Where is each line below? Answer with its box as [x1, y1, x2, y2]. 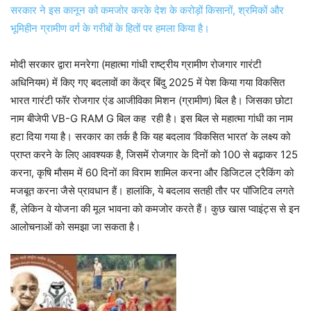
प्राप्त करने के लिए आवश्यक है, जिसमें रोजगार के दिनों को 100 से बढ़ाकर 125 [10, 148, 298, 162]
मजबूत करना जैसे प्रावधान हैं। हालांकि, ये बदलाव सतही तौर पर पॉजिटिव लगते [10, 184, 294, 198]
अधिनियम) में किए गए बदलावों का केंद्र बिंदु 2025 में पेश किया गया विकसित [10, 76, 285, 90]
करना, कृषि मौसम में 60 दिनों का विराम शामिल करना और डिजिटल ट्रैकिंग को [10, 166, 294, 180]
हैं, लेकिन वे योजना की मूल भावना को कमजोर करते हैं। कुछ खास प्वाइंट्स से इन [10, 202, 300, 216]
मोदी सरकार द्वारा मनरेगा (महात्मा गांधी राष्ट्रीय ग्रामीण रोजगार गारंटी [10, 58, 261, 72]
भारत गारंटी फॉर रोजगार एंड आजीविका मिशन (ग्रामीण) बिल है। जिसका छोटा [10, 94, 292, 108]
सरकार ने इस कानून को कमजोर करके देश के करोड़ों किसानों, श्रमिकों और [10, 3, 284, 17]
